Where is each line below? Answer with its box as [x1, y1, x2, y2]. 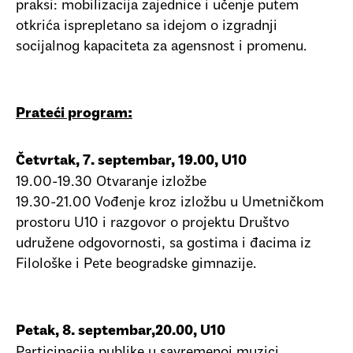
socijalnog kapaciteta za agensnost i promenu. [16, 37, 307, 56]
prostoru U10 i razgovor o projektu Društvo [16, 214, 289, 233]
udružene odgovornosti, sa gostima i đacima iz [16, 235, 311, 254]
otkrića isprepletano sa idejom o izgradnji [16, 17, 277, 35]
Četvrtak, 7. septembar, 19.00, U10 [16, 154, 247, 170]
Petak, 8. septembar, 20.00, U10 [16, 325, 225, 340]
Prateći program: [16, 106, 132, 122]
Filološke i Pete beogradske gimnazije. [16, 255, 257, 274]
